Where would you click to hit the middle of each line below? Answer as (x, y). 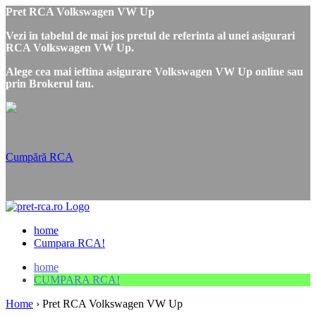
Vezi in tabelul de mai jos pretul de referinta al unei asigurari (150, 36)
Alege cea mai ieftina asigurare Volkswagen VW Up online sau (154, 72)
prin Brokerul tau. (50, 84)
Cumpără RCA (39, 157)
